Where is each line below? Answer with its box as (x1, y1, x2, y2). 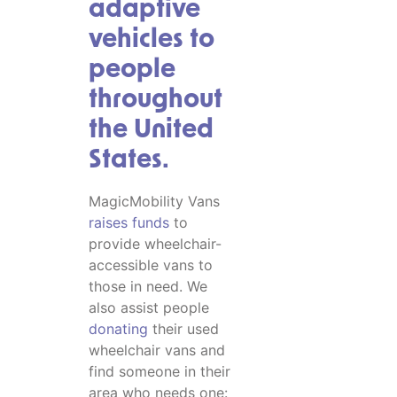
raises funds (89, 213, 169, 231)
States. (89, 147, 169, 174)
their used (148, 319, 219, 338)
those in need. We (89, 276, 207, 295)
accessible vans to (89, 255, 213, 274)
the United (89, 117, 214, 144)
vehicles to (89, 27, 214, 53)
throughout (89, 87, 222, 113)
